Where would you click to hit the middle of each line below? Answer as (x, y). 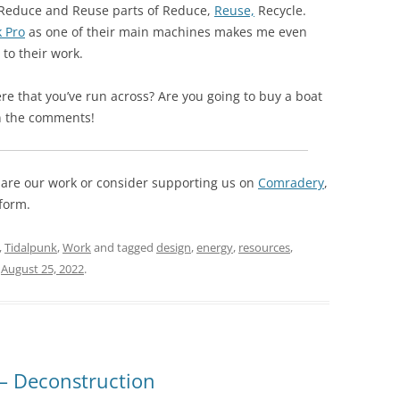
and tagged (124, 247)
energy (215, 247)
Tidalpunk (31, 247)
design (174, 247)
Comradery (291, 183)
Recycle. (280, 10)
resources (264, 247)
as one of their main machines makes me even (166, 32)
